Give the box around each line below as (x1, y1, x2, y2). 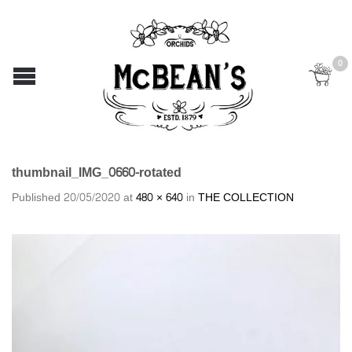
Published (12, 187, 64, 207)
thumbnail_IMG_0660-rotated (12, 161, 181, 184)
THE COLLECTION (198, 187, 294, 207)
